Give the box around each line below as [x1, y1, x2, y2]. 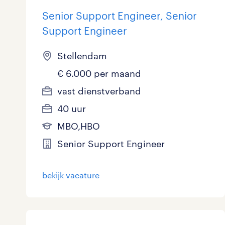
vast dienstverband [57, 85, 141, 97]
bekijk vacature [42, 170, 99, 180]
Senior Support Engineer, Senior [42, 10, 197, 22]
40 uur [57, 103, 86, 115]
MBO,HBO [57, 121, 100, 132]
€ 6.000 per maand [57, 68, 141, 79]
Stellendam [57, 50, 107, 62]
